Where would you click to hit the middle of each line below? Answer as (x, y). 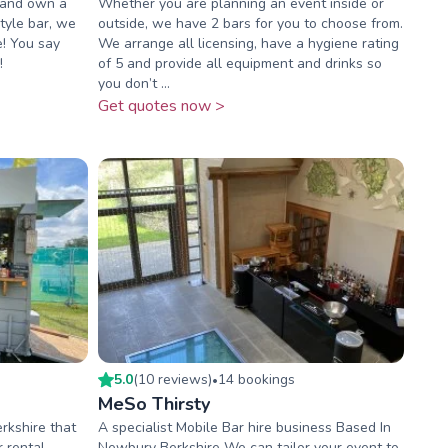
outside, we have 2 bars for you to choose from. (250, 24)
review (179, 379)
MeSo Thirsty (153, 403)
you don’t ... (133, 84)
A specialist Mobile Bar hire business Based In (244, 427)
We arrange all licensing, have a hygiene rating (248, 44)
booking (260, 379)
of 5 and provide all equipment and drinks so (239, 64)
